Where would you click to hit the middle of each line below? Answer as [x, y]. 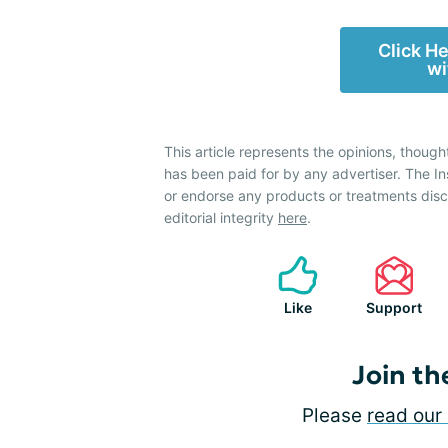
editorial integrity [221, 218]
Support [394, 308]
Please [334, 416]
